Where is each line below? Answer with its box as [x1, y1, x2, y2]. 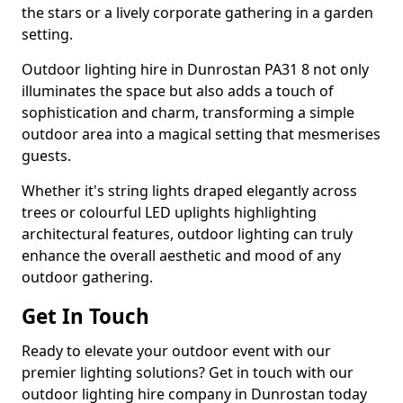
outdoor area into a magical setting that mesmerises [22, 124, 381, 145]
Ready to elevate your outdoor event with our [22, 341, 331, 362]
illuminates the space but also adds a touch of [22, 81, 334, 102]
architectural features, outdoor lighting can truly [22, 224, 353, 245]
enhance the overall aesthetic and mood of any [22, 246, 341, 266]
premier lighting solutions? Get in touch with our [22, 363, 354, 383]
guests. [22, 146, 71, 166]
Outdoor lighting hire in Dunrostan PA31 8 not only [22, 59, 369, 80]
